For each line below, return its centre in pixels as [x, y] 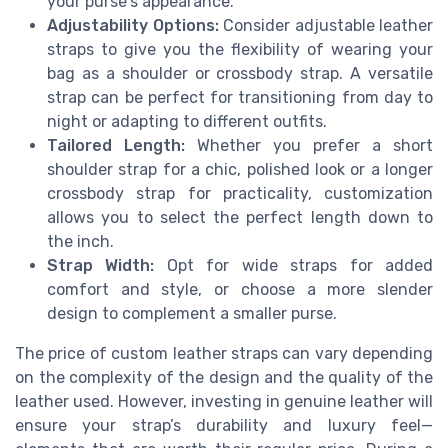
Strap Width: [101, 265]
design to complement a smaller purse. [192, 313]
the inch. [80, 241]
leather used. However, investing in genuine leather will [224, 401]
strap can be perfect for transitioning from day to [240, 97]
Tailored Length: [116, 145]
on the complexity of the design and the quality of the [224, 377]
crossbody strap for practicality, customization [240, 193]
